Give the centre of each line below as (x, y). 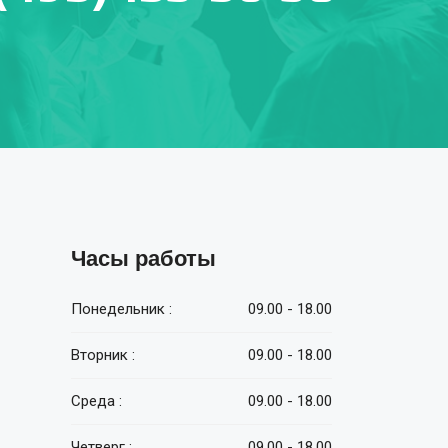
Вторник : (103, 355)
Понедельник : (121, 309)
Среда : (96, 401)
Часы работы (143, 258)
